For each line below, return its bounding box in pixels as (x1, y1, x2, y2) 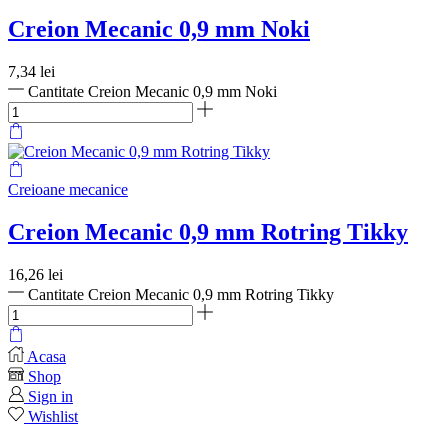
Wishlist (28, 408, 78, 425)
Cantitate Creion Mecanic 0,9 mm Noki (28, 83, 277, 101)
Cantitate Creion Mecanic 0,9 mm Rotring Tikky (28, 286, 334, 303)
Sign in (28, 388, 73, 405)
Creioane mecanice (8, 181, 128, 199)
